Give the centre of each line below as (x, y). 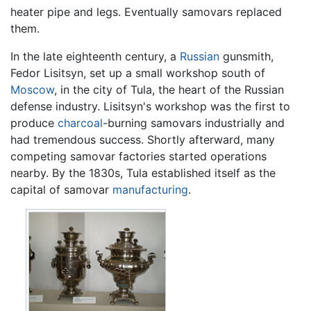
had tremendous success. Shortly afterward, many (143, 140)
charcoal (80, 123)
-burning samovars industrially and (194, 123)
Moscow (32, 90)
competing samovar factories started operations (138, 157)
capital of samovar (61, 190)
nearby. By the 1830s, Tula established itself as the (143, 173)
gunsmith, (246, 57)
